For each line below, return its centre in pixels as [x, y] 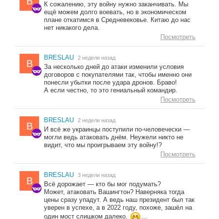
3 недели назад [97, 175]
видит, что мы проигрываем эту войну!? [103, 145]
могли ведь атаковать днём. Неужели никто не [114, 137]
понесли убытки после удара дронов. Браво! [110, 83]
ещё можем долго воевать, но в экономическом [115, 12]
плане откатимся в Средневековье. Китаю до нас [117, 20]
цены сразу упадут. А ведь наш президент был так [119, 200]
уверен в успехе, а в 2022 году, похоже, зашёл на [118, 208]
